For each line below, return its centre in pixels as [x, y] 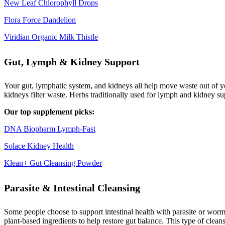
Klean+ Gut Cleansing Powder [53, 163]
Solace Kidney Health [39, 146]
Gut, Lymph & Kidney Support [72, 62]
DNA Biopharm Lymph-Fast [50, 129]
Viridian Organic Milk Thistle [51, 37]
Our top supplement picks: [49, 112]
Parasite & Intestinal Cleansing [72, 188]
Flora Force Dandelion [40, 20]
